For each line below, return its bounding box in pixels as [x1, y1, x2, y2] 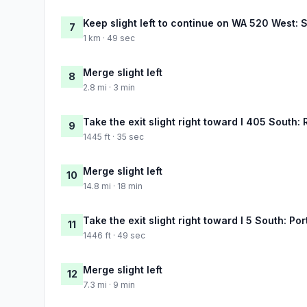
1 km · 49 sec [83, 32, 135, 43]
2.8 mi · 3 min [83, 82, 135, 93]
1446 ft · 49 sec [83, 230, 145, 241]
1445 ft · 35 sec [83, 131, 144, 142]
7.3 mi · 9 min [83, 279, 135, 290]
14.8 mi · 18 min [83, 180, 143, 191]
